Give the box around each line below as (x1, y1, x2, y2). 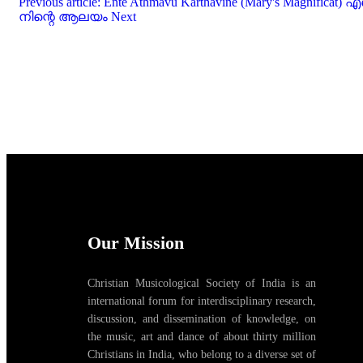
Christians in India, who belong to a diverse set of (88, 348, 316, 361)
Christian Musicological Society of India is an (88, 277, 316, 290)
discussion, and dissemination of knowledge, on (88, 313, 316, 326)
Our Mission (88, 233, 184, 254)
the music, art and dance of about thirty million (88, 331, 316, 344)
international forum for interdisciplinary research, (88, 295, 316, 308)
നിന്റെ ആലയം (19, 10, 111, 24)
